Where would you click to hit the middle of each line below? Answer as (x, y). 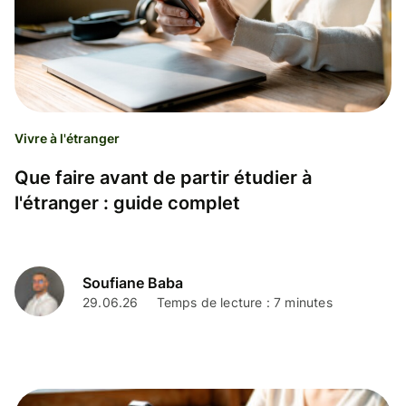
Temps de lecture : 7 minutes (244, 303)
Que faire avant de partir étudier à (163, 177)
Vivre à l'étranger (67, 138)
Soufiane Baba (133, 283)
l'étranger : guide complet (127, 203)
